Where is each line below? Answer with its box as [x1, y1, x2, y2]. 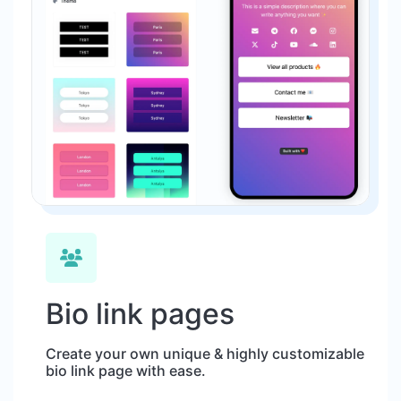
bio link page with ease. [46, 361, 206, 380]
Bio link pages [46, 295, 235, 331]
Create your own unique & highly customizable [46, 344, 364, 363]
